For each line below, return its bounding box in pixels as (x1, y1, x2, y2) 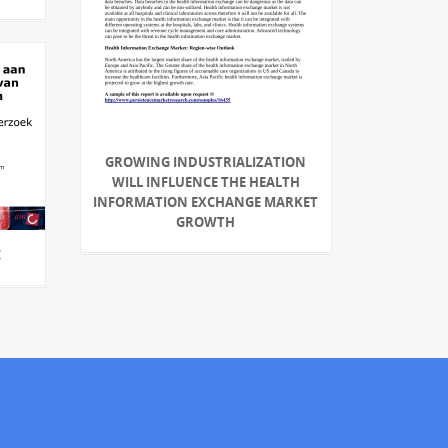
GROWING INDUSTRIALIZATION (105, 152, 307, 171)
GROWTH (176, 212, 236, 231)
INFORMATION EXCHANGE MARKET (93, 192, 319, 211)
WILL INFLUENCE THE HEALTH (111, 172, 300, 191)
